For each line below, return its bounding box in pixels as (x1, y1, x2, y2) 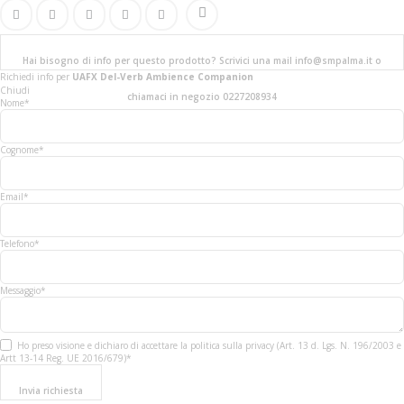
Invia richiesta (19, 383, 83, 397)
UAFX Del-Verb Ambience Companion (72, 70, 253, 84)
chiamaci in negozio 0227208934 (127, 90, 277, 104)
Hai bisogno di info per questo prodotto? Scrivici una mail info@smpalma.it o (23, 54, 381, 68)
